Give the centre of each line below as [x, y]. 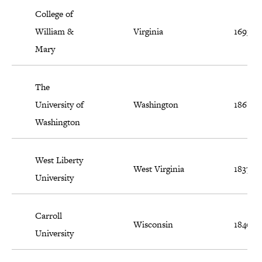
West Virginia [159, 169]
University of [59, 105]
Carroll [49, 216]
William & [54, 32]
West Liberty [59, 160]
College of [54, 14]
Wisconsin [153, 225]
